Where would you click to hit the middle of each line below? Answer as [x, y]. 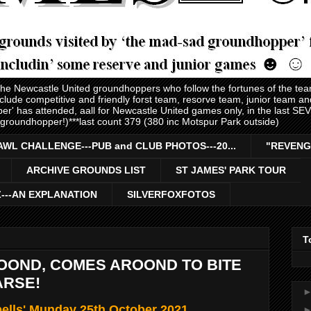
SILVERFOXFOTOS [171, 194]
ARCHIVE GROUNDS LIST [86, 170]
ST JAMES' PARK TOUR [231, 170]
